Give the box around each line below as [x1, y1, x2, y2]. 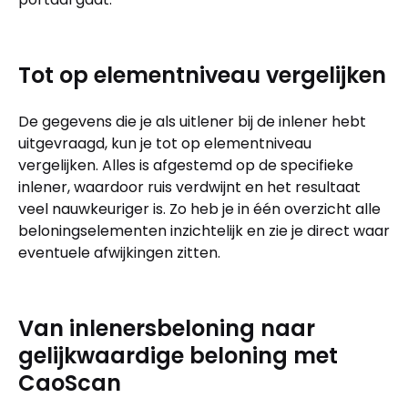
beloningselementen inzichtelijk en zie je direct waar [18, 219, 390, 241]
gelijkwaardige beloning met [18, 340, 338, 371]
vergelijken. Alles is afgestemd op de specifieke [18, 154, 353, 176]
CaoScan [18, 367, 121, 398]
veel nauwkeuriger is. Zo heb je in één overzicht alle [18, 198, 381, 219]
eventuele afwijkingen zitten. [18, 241, 220, 263]
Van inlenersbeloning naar [18, 312, 315, 343]
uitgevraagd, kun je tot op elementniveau [18, 132, 311, 154]
